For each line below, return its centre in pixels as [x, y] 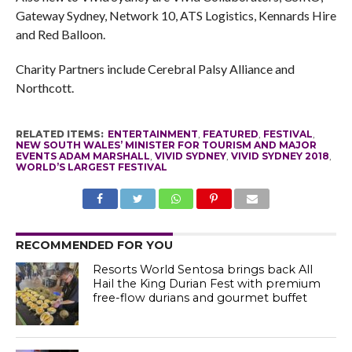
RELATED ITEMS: [59, 134]
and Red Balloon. [60, 34]
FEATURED [230, 134]
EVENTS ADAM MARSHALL [82, 156]
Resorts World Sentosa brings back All [203, 269]
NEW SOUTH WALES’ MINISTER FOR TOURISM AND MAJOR [166, 145]
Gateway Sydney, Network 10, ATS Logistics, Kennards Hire [176, 15]
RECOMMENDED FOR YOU [94, 245]
